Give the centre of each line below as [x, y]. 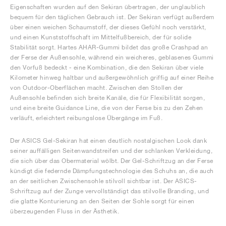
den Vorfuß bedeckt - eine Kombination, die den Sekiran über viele [107, 67]
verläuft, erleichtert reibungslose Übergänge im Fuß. [86, 118]
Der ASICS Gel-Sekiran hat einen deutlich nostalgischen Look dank [108, 140]
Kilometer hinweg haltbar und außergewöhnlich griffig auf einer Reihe [112, 77]
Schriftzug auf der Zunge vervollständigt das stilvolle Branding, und [109, 191]
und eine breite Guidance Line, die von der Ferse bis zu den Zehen [107, 108]
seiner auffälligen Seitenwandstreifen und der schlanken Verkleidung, [111, 151]
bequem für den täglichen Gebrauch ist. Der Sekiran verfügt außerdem [112, 17]
